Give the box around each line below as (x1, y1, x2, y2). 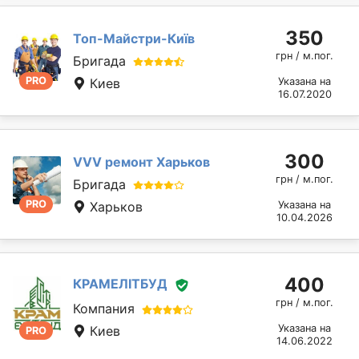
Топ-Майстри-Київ (73, 30, 195, 46)
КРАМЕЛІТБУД (73, 276, 167, 292)
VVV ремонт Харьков (73, 153, 210, 170)
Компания (73, 301, 135, 317)
